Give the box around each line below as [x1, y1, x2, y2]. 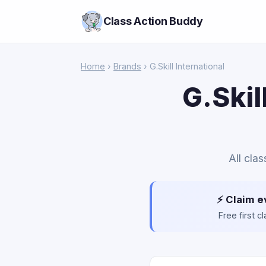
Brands [113, 61, 141, 71]
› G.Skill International [141, 61, 224, 71]
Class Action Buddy [103, 15, 203, 27]
